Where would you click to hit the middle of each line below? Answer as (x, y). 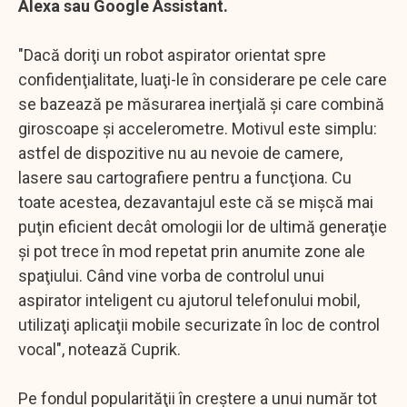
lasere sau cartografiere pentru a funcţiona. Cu (185, 177)
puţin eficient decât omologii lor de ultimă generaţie (203, 226)
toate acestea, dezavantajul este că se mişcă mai (196, 202)
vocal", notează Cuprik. (99, 349)
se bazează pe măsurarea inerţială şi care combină (201, 104)
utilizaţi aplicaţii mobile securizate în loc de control (199, 324)
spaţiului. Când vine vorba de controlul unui (171, 275)
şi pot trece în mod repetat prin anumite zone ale (192, 251)
